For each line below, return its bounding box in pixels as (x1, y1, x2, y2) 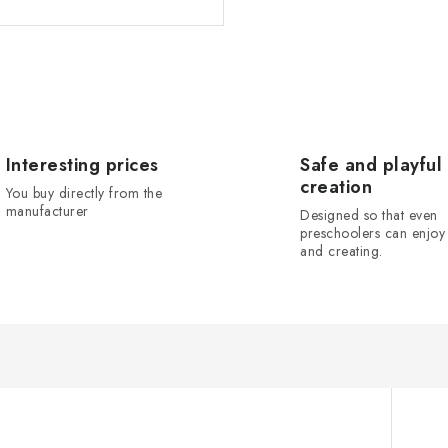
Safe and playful (300, 151, 442, 178)
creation (300, 173, 372, 200)
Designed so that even (300, 204, 438, 225)
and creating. (300, 240, 383, 261)
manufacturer (5, 200, 89, 221)
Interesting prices (5, 151, 159, 178)
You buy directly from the (5, 182, 162, 203)
